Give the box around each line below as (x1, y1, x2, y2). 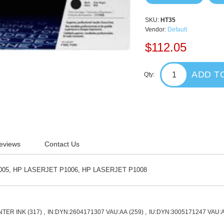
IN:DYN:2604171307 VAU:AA (47, 208, 128, 215)
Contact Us (44, 140, 80, 148)
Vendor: (145, 26, 166, 33)
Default (167, 26, 187, 33)
